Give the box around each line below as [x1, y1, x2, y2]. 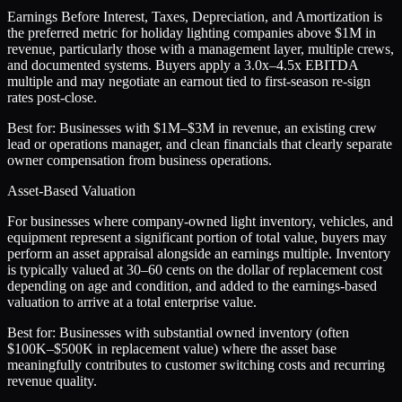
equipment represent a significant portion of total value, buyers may [7, 230, 387, 246]
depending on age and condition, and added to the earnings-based [7, 278, 377, 294]
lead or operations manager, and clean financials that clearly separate [7, 136, 392, 153]
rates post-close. [7, 90, 97, 106]
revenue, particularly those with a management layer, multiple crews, [7, 41, 394, 57]
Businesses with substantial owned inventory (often [59, 325, 349, 341]
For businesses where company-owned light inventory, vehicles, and [7, 214, 393, 230]
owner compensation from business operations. [7, 153, 272, 169]
